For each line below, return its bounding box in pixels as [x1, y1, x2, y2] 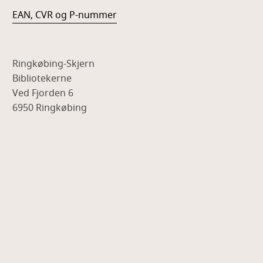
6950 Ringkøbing [12, 101, 87, 116]
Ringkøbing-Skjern [12, 57, 97, 72]
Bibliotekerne [12, 72, 72, 86]
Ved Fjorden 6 [12, 86, 74, 101]
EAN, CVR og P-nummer [12, 8, 117, 23]
